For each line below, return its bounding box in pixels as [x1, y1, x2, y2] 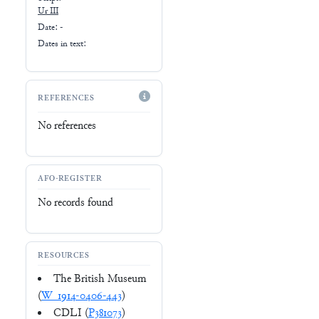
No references [38, 118, 96, 134]
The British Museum [53, 272, 146, 288]
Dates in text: [38, 38, 86, 50]
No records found [38, 195, 113, 211]
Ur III [38, 6, 58, 18]
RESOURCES [38, 251, 90, 262]
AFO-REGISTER [38, 174, 103, 185]
